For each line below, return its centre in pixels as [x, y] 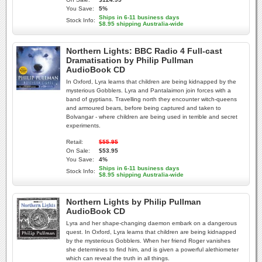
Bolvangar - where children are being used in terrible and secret [152, 117]
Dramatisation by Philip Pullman [130, 60]
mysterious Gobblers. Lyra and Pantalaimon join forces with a [149, 90]
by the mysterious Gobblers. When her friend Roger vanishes [148, 241]
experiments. [83, 125]
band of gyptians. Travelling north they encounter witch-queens [151, 99]
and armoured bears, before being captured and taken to [144, 108]
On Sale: [78, 151]
